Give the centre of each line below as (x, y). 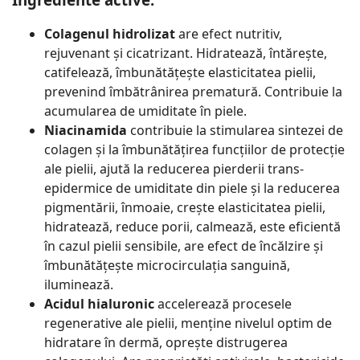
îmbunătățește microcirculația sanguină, (167, 266)
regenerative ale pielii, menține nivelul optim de (188, 323)
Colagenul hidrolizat (110, 34)
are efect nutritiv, (229, 34)
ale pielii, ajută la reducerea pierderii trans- (174, 169)
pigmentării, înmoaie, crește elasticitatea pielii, (185, 208)
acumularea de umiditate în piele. (145, 111)
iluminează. (79, 285)
